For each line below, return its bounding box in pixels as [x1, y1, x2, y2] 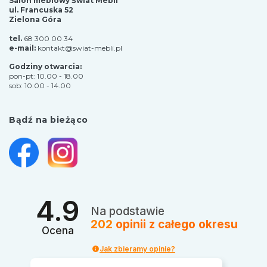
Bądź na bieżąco [9, 114, 88, 126]
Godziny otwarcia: [9, 62, 82, 72]
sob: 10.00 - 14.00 [9, 81, 71, 91]
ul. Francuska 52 [9, 5, 73, 14]
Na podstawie [91, 204, 165, 219]
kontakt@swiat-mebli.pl [38, 43, 122, 52]
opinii [113, 218, 150, 232]
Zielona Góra [9, 14, 61, 24]
